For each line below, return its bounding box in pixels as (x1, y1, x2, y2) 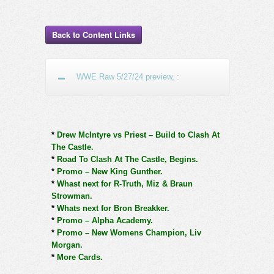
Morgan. (51, 240, 83, 250)
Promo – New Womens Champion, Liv (54, 228, 201, 237)
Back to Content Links (52, 28, 135, 40)
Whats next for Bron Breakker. (54, 203, 169, 213)
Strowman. (51, 191, 92, 201)
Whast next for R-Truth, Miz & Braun (54, 179, 193, 188)
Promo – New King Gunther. (54, 166, 163, 176)
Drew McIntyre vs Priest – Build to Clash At (54, 130, 220, 139)
